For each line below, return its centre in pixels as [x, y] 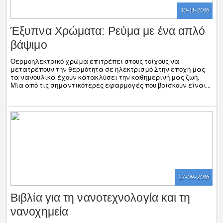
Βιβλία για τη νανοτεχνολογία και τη [101, 197]
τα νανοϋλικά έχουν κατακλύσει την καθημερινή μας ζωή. [105, 77]
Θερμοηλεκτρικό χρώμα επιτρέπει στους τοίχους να [95, 61]
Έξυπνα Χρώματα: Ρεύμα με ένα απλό [108, 31]
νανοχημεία [39, 211]
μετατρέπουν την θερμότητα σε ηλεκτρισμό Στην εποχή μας [108, 69]
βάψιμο [29, 45]
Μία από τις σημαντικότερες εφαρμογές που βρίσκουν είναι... [111, 85]
